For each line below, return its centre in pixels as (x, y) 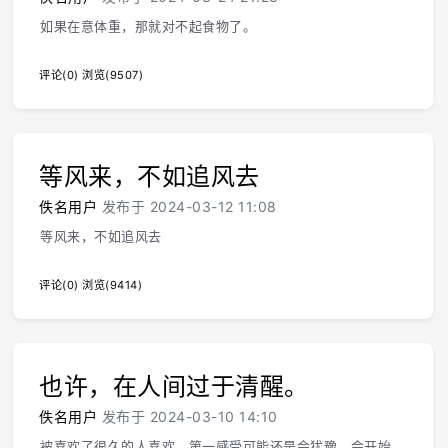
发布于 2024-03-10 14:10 (187, 416)
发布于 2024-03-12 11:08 (187, 206)
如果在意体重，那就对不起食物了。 (148, 26)
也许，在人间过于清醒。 (174, 386)
